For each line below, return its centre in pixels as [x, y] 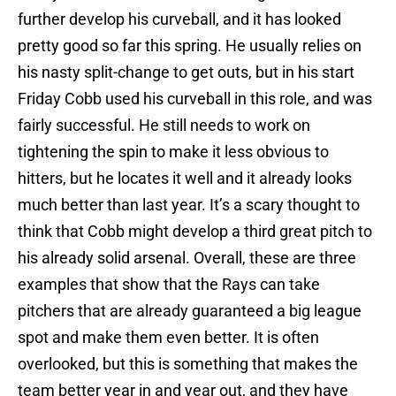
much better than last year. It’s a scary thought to [189, 205]
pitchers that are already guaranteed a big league [190, 311]
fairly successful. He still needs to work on [164, 126]
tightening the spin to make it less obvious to [173, 152]
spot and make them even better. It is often [168, 338]
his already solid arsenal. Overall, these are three [187, 258]
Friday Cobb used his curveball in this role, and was [195, 99]
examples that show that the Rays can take [169, 285]
